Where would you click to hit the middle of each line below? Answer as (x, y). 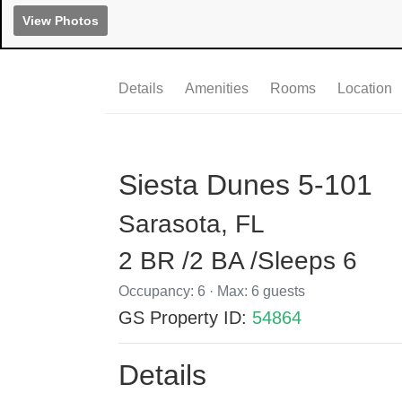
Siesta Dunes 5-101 (245, 185)
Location (365, 89)
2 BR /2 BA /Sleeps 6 (238, 261)
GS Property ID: (185, 318)
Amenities (217, 89)
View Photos (61, 21)
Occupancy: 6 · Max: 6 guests (212, 292)
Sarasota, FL (192, 224)
